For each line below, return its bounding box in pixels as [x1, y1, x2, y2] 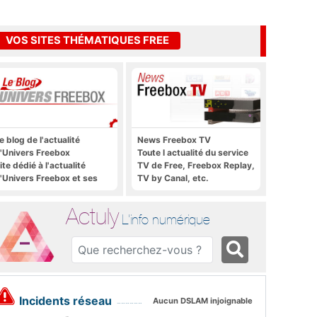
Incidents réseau [19, 294, 113, 309]
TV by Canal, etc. [137, 172, 209, 183]
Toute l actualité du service [137, 146, 248, 158]
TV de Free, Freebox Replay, [137, 159, 255, 171]
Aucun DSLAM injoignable [153, 296, 253, 306]
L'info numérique [122, 211, 211, 227]
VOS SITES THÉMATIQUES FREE [6, 34, 169, 47]
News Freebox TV [137, 134, 211, 145]
